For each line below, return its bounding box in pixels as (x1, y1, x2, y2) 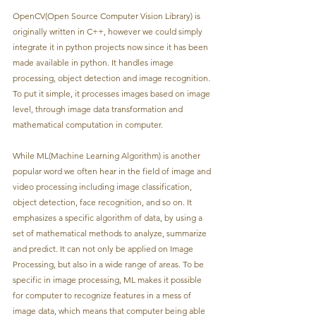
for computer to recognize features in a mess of (13, 289, 193, 300)
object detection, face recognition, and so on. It (13, 196, 194, 207)
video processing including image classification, (13, 181, 194, 192)
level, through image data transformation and (13, 103, 185, 114)
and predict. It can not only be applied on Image (13, 243, 195, 254)
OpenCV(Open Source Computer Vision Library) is (13, 10, 202, 21)
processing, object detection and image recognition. (13, 72, 212, 83)
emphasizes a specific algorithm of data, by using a (13, 212, 205, 223)
